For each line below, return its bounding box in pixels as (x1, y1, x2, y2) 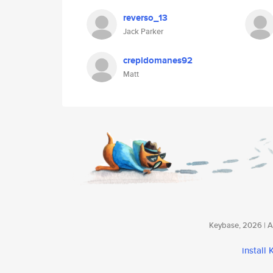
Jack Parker (123, 26, 163, 37)
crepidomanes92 (123, 54, 193, 67)
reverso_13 (123, 11, 168, 24)
